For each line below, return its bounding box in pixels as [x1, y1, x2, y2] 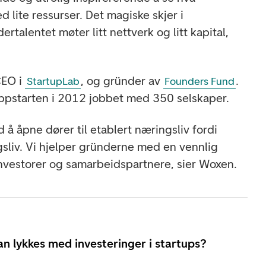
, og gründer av [80, 73, 163, 88]
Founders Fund [164, 74, 235, 88]
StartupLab [26, 74, 80, 88]
